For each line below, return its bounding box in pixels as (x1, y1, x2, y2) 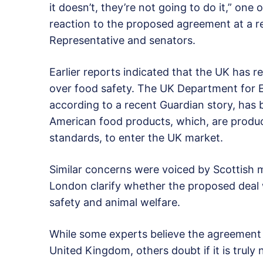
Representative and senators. (49, 34, 195, 47)
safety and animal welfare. (49, 196, 180, 209)
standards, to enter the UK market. (49, 131, 223, 144)
